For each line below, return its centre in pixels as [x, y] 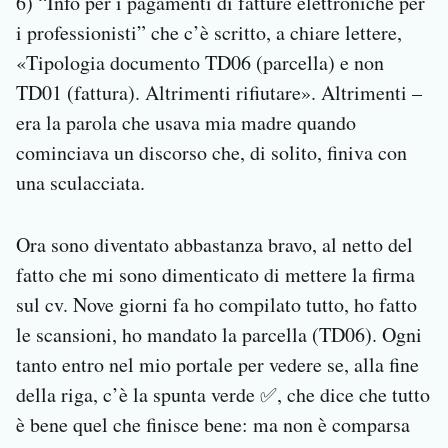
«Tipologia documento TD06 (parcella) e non [200, 63]
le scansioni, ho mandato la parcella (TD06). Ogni [219, 335]
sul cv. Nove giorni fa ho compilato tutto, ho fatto [216, 305]
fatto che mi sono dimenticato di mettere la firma [215, 275]
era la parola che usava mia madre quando [186, 123]
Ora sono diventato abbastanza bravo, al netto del [214, 245]
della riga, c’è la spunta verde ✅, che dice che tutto [223, 395]
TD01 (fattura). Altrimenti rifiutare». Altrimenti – [219, 93]
